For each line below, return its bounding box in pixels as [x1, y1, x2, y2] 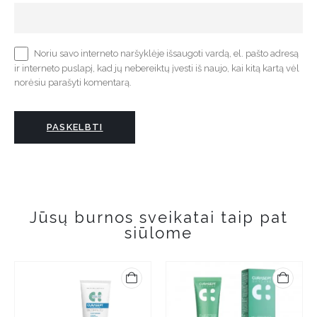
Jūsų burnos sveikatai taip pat [29, 207, 288, 226]
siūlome [125, 223, 192, 242]
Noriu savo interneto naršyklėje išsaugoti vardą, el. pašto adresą [34, 47, 299, 59]
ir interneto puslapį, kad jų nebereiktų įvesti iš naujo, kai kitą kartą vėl [14, 62, 299, 74]
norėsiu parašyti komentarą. [14, 77, 132, 88]
